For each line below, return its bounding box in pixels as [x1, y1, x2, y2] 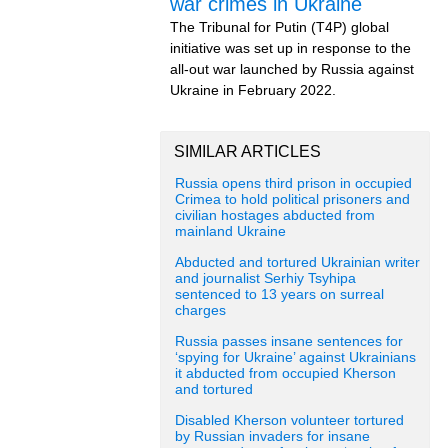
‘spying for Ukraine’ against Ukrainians [175, 350, 416, 365]
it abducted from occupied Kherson [175, 366, 396, 381]
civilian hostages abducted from [175, 208, 375, 223]
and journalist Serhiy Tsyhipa [175, 271, 356, 286]
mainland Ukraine [175, 224, 286, 239]
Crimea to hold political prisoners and [175, 192, 410, 207]
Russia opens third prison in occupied [175, 176, 412, 191]
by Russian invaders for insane [175, 429, 370, 444]
